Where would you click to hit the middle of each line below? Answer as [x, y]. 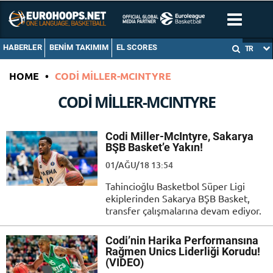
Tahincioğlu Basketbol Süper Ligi [175, 186]
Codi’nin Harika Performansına [182, 241]
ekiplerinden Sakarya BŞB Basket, [178, 198]
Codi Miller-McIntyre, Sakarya [179, 136]
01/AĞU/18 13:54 [139, 165]
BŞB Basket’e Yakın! [154, 147]
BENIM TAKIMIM [79, 48]
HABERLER [22, 48]
